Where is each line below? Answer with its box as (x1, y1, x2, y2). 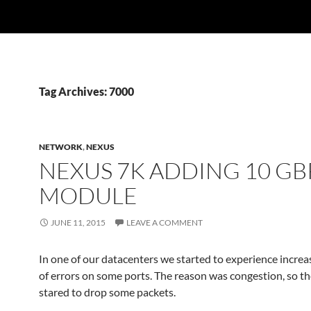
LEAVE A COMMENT (126, 217, 203, 228)
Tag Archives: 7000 (39, 85, 134, 98)
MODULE (39, 181, 137, 210)
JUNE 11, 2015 (51, 217, 106, 228)
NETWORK (39, 142, 83, 152)
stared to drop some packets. (39, 285, 176, 299)
